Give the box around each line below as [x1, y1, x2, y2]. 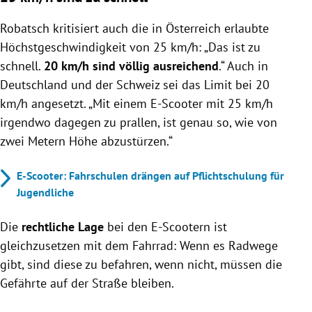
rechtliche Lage [22, 218, 104, 235]
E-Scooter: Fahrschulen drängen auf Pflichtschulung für [17, 168, 284, 182]
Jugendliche [17, 185, 74, 199]
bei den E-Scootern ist [104, 218, 227, 235]
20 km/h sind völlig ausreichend [44, 57, 219, 74]
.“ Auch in [219, 57, 268, 74]
